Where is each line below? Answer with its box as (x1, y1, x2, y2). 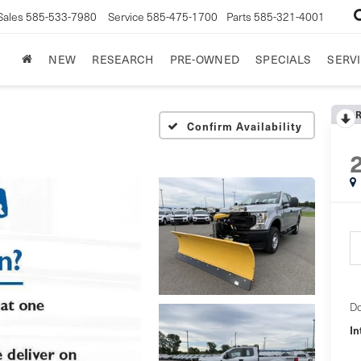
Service (108, 8, 145, 24)
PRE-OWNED (169, 50, 240, 68)
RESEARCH (92, 50, 154, 68)
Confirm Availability (187, 118, 302, 134)
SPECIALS (255, 50, 312, 68)
